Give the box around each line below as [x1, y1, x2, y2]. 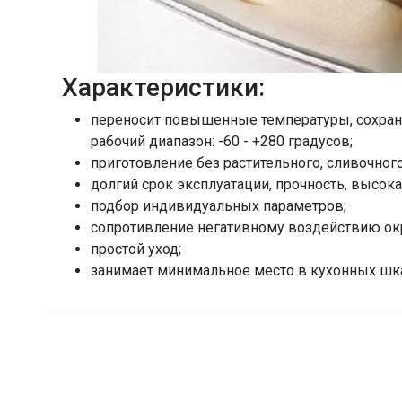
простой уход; [91, 240, 181, 258]
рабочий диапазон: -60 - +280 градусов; [91, 132, 353, 150]
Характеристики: [62, 72, 265, 102]
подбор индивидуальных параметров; [91, 197, 346, 214]
